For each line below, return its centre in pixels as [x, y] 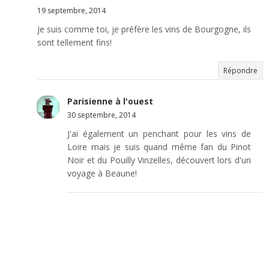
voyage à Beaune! [102, 173]
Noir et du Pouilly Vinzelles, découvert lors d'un [159, 160]
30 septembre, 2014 [101, 115]
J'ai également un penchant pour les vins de [159, 133]
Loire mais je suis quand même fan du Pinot [159, 147]
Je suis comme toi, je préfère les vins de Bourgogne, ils [144, 29]
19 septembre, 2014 [71, 10]
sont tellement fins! [74, 42]
